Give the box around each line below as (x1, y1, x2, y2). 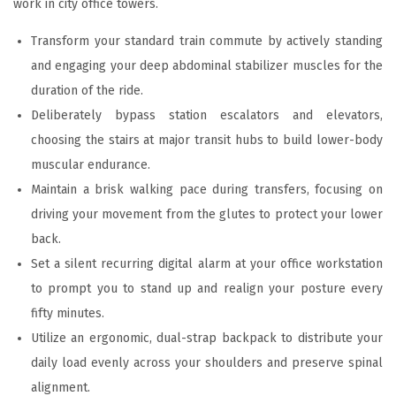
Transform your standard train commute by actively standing (31, 33, 383, 49)
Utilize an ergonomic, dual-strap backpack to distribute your (31, 330, 383, 346)
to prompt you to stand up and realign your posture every (31, 280, 383, 296)
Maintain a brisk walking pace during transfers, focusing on (31, 181, 383, 197)
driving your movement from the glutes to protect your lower (31, 206, 383, 222)
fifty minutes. (31, 305, 104, 321)
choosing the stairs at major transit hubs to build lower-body (31, 132, 383, 148)
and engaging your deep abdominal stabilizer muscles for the (31, 57, 383, 73)
